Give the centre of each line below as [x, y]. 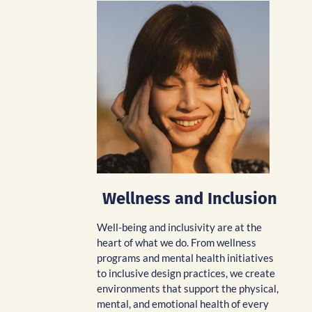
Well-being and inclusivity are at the [179, 227]
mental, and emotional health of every [183, 304]
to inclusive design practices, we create [186, 273]
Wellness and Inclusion [189, 198]
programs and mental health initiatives [185, 258]
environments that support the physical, [188, 288]
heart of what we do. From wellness [177, 242]
